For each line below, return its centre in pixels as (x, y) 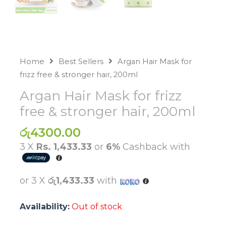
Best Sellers (81, 61)
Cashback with (155, 147)
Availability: (44, 206)
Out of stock (97, 206)
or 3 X (34, 181)
